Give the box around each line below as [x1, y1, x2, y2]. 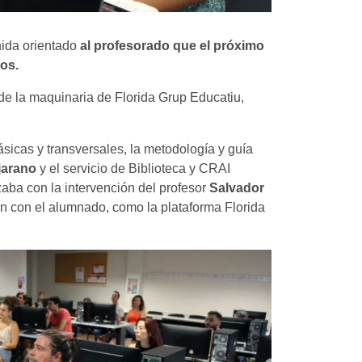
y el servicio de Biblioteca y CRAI [36, 162, 230, 175]
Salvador [209, 181, 264, 195]
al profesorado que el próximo [77, 39, 264, 53]
